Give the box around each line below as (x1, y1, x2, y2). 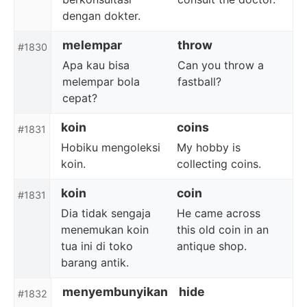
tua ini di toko (61, 239, 133, 253)
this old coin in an (177, 223, 269, 236)
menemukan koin (61, 223, 149, 236)
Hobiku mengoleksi (61, 140, 160, 154)
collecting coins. (177, 157, 261, 171)
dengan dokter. (62, 9, 140, 23)
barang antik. (61, 256, 129, 269)
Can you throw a (177, 58, 264, 72)
